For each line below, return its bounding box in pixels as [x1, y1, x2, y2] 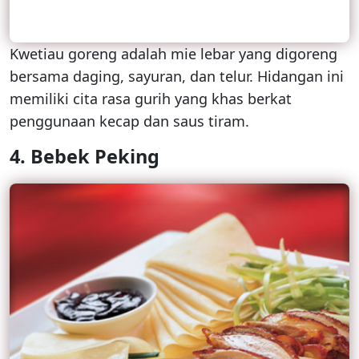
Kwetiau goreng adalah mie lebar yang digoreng [10, 44, 337, 64]
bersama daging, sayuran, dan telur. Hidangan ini [10, 67, 344, 87]
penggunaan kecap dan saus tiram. [10, 111, 249, 131]
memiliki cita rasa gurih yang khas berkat [10, 89, 292, 109]
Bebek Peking [30, 143, 159, 170]
